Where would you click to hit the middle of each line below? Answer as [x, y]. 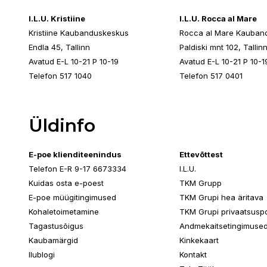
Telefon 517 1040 [60, 76]
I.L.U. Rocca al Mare [218, 18]
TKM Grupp [200, 183]
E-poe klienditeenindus [75, 154]
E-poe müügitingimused [72, 197]
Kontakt [193, 254]
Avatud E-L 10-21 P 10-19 [74, 61]
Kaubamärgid [53, 240]
